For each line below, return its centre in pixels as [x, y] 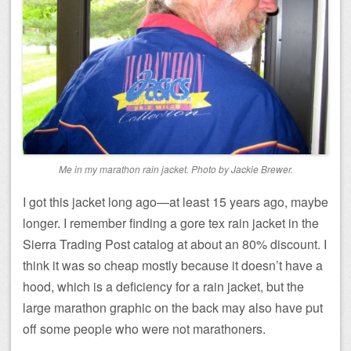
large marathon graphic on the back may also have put [173, 308]
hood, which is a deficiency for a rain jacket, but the [163, 287]
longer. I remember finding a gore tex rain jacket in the [171, 223]
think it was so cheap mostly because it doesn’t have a [173, 266]
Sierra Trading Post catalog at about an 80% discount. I [175, 244]
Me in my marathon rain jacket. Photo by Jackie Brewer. [175, 169]
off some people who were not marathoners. [144, 329]
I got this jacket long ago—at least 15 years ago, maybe [175, 202]
